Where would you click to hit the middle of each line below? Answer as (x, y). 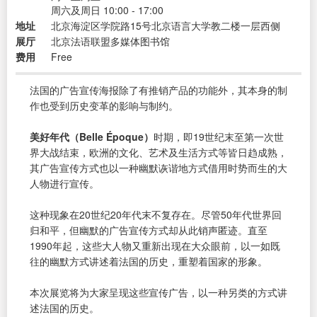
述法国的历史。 (64, 308)
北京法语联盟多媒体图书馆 (110, 41)
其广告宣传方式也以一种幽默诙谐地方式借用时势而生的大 (158, 168)
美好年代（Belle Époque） (92, 137)
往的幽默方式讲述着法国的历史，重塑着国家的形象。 (149, 261)
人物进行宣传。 (64, 184)
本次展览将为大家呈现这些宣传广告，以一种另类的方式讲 (158, 293)
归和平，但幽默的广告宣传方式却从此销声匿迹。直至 (149, 230)
